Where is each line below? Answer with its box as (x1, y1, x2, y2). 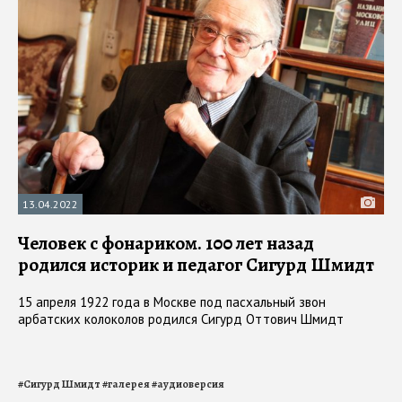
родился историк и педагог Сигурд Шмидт (18, 251, 374, 277)
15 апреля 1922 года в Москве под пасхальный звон (18, 293, 326, 310)
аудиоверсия (157, 376, 224, 391)
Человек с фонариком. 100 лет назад (18, 230, 314, 256)
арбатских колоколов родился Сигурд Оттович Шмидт (18, 310, 344, 328)
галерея (108, 376, 150, 391)
